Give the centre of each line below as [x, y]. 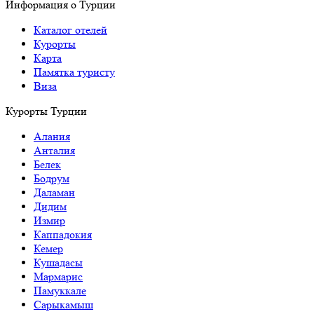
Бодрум [52, 178]
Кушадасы [58, 262]
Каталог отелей [70, 30]
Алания [52, 136]
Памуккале [60, 291]
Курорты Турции [46, 111]
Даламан [54, 192]
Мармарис [58, 277]
